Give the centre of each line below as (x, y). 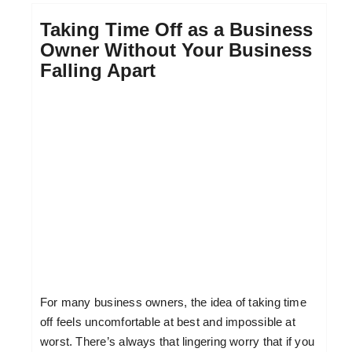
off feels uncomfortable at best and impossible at (167, 321)
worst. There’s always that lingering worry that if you (177, 341)
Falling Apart (97, 70)
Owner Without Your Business (176, 49)
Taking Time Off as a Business (176, 29)
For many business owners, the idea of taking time (173, 302)
